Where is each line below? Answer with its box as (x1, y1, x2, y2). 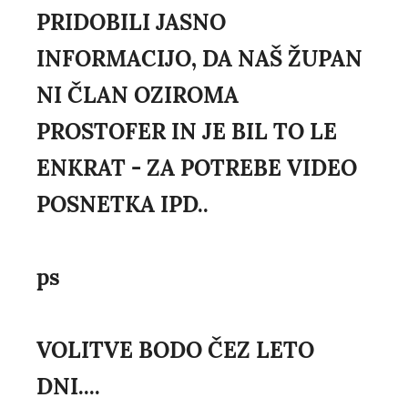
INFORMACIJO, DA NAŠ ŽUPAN (36, 45, 362, 74)
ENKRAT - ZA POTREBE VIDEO (36, 154, 357, 183)
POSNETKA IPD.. (36, 190, 209, 219)
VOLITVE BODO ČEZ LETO (36, 336, 314, 365)
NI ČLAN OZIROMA (36, 81, 239, 110)
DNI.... (36, 372, 100, 402)
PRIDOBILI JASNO (36, 8, 226, 37)
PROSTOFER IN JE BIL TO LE (36, 117, 337, 147)
